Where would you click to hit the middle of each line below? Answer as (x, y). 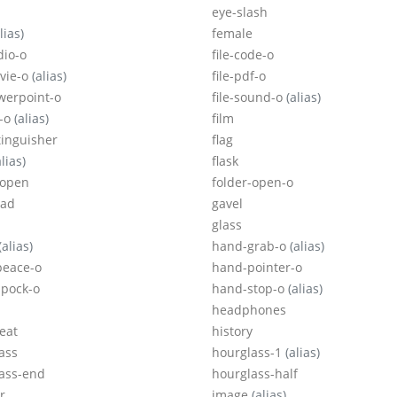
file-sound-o (249, 97)
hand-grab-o (251, 246)
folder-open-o (253, 183)
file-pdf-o (239, 76)
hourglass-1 (249, 353)
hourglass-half (255, 374)
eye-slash (240, 12)
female (232, 34)
